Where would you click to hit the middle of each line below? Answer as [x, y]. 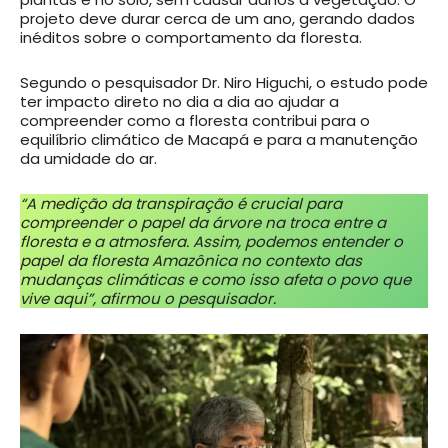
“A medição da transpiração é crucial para [181, 204]
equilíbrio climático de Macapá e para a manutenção [219, 140]
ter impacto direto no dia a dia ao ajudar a [179, 102]
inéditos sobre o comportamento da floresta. [191, 38]
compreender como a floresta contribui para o [195, 121]
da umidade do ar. [88, 159]
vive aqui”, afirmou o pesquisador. [148, 299]
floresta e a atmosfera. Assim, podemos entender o [211, 242]
